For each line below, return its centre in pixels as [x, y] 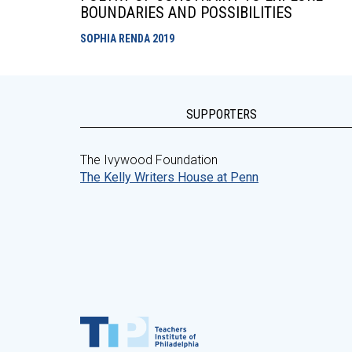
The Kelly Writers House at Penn [169, 177]
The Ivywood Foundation [149, 160]
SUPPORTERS [222, 114]
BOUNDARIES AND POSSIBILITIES [186, 13]
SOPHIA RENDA [116, 38]
